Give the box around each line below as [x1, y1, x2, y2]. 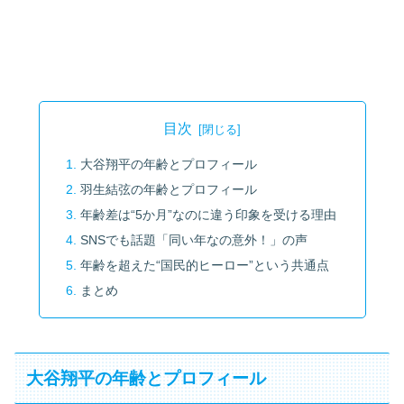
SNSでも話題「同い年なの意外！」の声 [79, 232, 308, 247]
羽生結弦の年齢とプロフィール [79, 182, 257, 197]
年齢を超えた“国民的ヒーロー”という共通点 [79, 257, 329, 272]
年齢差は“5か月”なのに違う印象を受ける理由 [79, 207, 336, 223]
